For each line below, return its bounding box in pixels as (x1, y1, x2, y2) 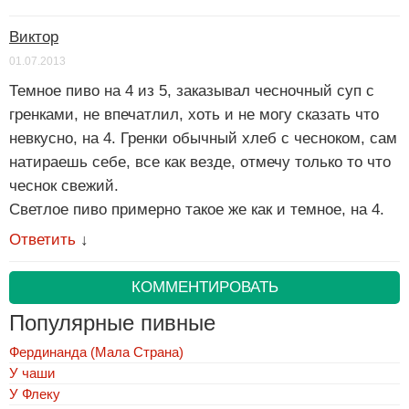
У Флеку (9, 385, 60, 402)
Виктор (9, 27, 58, 46)
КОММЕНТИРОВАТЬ (131, 278, 278, 296)
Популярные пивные (9, 309, 215, 335)
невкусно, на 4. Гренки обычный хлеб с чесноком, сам (9, 129, 397, 147)
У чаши (9, 364, 55, 381)
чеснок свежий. (9, 176, 119, 194)
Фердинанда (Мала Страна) (9, 343, 184, 360)
